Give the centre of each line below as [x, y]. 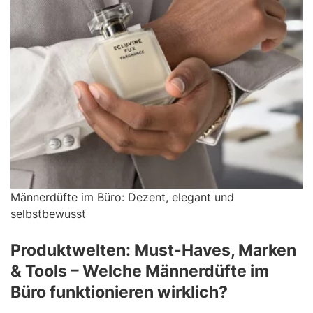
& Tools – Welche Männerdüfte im [140, 271]
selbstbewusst [48, 213]
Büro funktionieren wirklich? [119, 292]
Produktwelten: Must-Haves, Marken [153, 250]
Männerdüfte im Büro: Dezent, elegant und [122, 197]
